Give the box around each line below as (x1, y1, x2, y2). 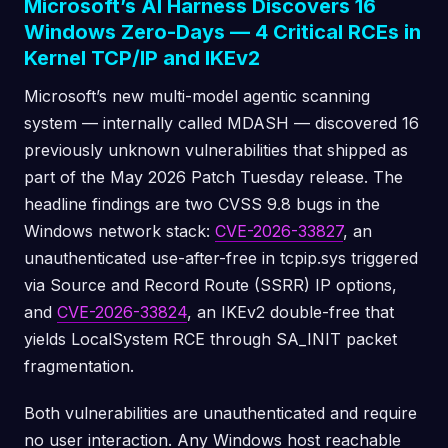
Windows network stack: (24, 221, 215, 241)
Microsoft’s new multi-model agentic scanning (24, 86, 370, 106)
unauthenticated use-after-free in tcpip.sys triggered (24, 248, 418, 268)
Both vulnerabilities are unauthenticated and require (24, 403, 417, 423)
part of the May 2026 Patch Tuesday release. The (24, 167, 403, 187)
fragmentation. (24, 356, 134, 376)
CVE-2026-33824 (57, 302, 187, 322)
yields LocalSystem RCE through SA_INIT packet (24, 329, 397, 349)
